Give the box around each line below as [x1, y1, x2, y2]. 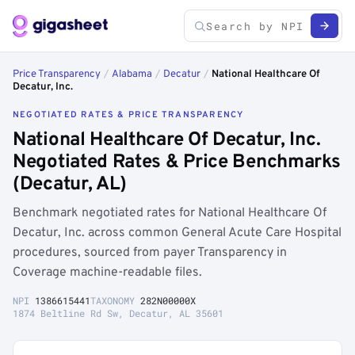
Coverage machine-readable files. [13, 265, 202, 281]
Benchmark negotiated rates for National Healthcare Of [13, 205, 326, 221]
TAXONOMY [90, 294, 140, 307]
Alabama [112, 68, 152, 81]
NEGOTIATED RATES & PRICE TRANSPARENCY [13, 109, 244, 120]
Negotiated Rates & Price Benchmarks [13, 151, 341, 174]
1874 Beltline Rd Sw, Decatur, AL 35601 [13, 307, 223, 319]
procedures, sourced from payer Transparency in [13, 245, 287, 261]
